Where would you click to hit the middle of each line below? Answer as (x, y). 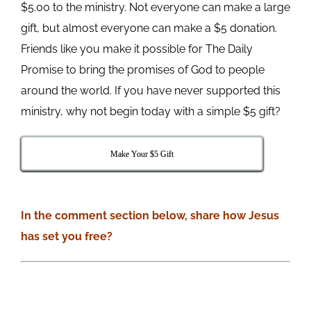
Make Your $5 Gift (142, 154)
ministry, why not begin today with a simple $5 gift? (150, 111)
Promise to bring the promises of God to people (142, 69)
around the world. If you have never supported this (150, 90)
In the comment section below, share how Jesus (150, 215)
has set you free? (68, 236)
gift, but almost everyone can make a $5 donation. (149, 28)
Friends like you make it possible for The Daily (136, 49)
